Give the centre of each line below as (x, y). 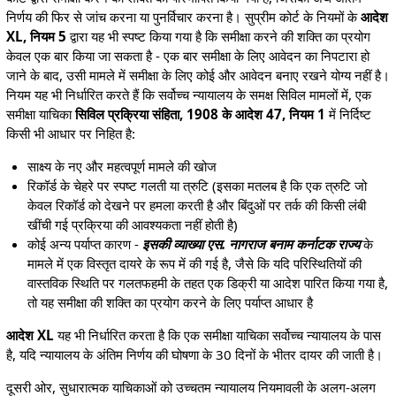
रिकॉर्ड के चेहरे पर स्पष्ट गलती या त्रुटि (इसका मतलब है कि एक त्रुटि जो (198, 186)
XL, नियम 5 (36, 36)
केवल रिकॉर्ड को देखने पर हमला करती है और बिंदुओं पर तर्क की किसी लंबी (197, 206)
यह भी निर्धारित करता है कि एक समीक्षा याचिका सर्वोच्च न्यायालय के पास (217, 335)
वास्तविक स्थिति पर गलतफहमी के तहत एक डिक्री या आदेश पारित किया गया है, (208, 283)
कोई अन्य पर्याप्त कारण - (85, 244)
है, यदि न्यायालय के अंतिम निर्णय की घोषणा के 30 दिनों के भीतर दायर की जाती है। (194, 355)
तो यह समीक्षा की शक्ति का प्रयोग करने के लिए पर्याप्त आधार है (171, 303)
